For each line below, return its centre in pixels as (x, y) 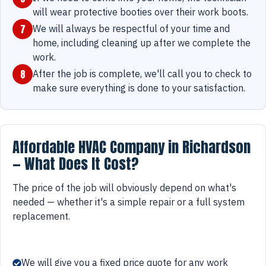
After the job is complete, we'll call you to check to (142, 74)
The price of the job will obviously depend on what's (124, 188)
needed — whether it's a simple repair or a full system (129, 202)
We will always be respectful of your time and (131, 29)
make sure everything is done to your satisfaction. (139, 88)
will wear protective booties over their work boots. (140, 12)
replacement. (41, 216)
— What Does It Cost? (76, 164)
